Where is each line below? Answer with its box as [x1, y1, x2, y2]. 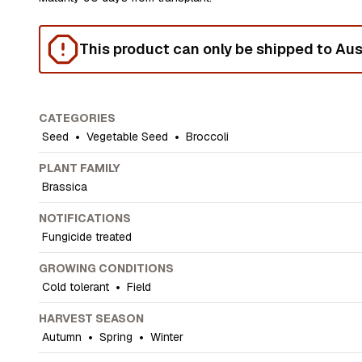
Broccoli [186, 129, 229, 144]
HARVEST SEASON [39, 311, 145, 326]
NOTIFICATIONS [39, 211, 132, 225]
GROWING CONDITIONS [39, 261, 175, 276]
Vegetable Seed [86, 129, 169, 144]
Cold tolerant [42, 280, 110, 294]
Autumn [42, 330, 82, 344]
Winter [150, 330, 184, 344]
